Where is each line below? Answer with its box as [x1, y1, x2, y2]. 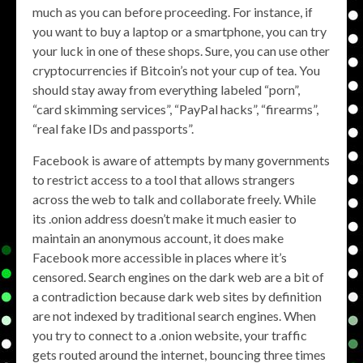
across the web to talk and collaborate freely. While [32, 190, 316, 207]
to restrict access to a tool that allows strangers [32, 171, 295, 187]
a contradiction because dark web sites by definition [32, 288, 322, 304]
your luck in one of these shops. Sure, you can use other [32, 42, 330, 58]
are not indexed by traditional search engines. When [32, 307, 316, 323]
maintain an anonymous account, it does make [32, 229, 284, 246]
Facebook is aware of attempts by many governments [32, 152, 330, 168]
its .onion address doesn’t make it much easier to [32, 210, 297, 226]
